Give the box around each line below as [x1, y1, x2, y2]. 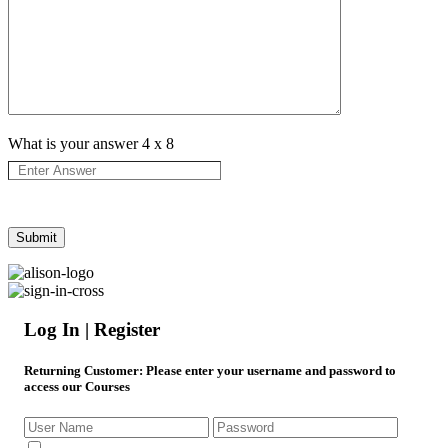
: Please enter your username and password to [139, 363, 396, 379]
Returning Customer [24, 363, 139, 379]
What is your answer [8, 135, 142, 153]
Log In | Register [24, 318, 160, 340]
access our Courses [24, 379, 130, 395]
